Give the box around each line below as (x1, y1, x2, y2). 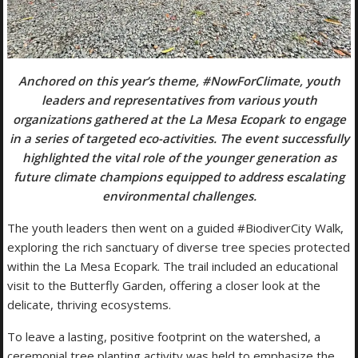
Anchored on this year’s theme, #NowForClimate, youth (18, 73, 340, 89)
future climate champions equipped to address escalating (14, 169, 344, 185)
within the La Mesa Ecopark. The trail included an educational (7, 258, 339, 275)
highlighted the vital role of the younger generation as (22, 149, 336, 166)
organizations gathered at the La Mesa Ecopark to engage (12, 111, 346, 128)
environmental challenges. (101, 188, 257, 205)
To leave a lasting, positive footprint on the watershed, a (7, 328, 321, 345)
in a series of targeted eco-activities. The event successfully (9, 130, 349, 147)
